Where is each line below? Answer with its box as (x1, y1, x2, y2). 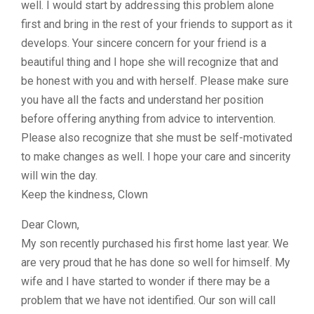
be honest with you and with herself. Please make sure (21, 74, 289, 88)
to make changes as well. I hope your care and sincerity (21, 150, 291, 163)
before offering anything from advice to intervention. (21, 112, 275, 125)
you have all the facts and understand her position (21, 93, 264, 107)
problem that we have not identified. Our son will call (21, 294, 275, 307)
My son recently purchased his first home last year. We (21, 237, 289, 250)
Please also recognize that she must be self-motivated (21, 131, 292, 144)
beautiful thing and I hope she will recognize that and (21, 55, 278, 69)
